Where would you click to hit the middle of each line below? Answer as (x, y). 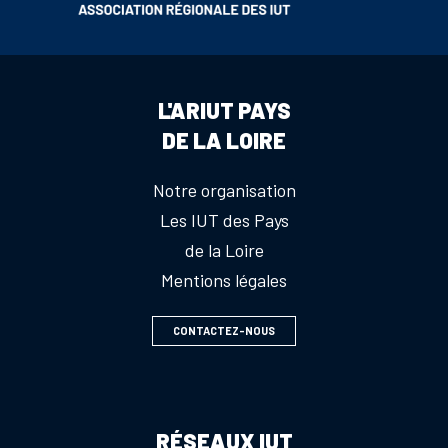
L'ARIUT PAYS (224, 110)
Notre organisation (224, 190)
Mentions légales (224, 280)
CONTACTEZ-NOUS (224, 330)
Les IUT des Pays (224, 220)
